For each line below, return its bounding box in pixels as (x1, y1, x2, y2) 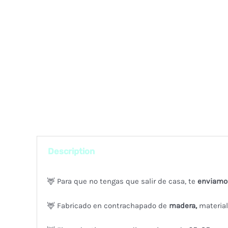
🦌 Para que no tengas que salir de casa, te (47, 176, 197, 186)
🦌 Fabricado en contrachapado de (47, 201, 169, 210)
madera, (168, 201, 199, 210)
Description (48, 147, 95, 157)
